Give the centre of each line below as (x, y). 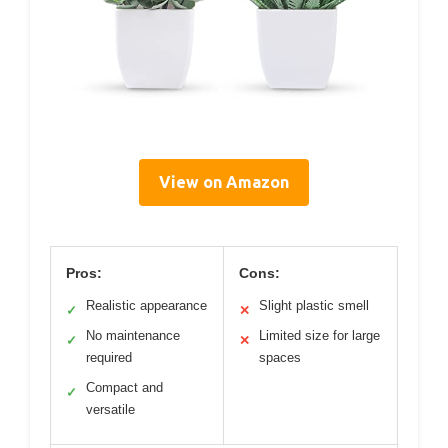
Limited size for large (319, 335)
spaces (280, 357)
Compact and (124, 387)
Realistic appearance (146, 305)
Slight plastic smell (314, 305)
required (109, 357)
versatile (110, 409)
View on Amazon (224, 181)
